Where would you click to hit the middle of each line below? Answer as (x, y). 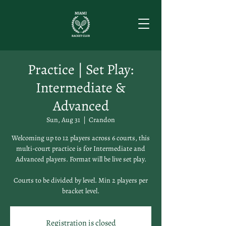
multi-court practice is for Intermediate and (81, 149)
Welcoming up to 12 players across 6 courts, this (81, 138)
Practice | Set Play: (81, 70)
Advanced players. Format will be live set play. (81, 159)
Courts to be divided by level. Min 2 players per (81, 180)
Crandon (102, 120)
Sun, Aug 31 (63, 120)
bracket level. (81, 191)
